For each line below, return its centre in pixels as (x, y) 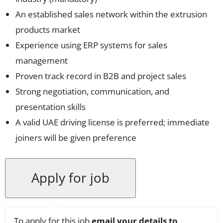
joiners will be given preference (76, 138)
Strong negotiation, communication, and (92, 91)
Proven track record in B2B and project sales (101, 76)
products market (48, 30)
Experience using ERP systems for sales (91, 45)
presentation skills (51, 107)
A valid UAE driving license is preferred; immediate (112, 122)
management (42, 60)
